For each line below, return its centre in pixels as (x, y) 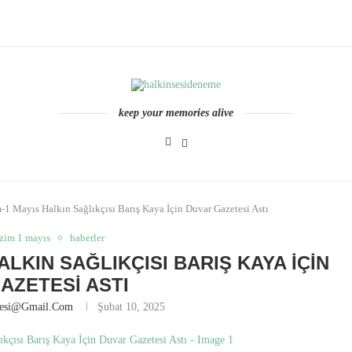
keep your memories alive (176, 113)
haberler (87, 238)
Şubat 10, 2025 (132, 307)
